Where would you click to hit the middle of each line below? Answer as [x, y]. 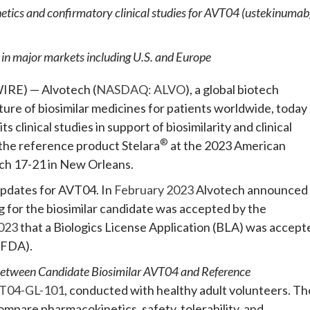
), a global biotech [232, 89]
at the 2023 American [227, 145]
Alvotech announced [251, 189]
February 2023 [154, 189]
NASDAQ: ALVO [141, 89]
